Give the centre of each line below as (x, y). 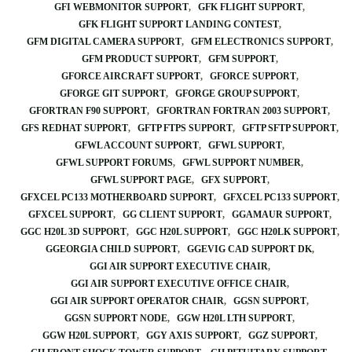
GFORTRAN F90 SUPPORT (88, 111)
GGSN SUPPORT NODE (116, 318)
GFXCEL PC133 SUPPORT (280, 197)
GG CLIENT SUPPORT (172, 214)
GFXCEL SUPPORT (70, 214)
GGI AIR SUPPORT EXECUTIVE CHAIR (178, 266)
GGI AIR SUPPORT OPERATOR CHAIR (137, 301)
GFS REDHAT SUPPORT (74, 128)
